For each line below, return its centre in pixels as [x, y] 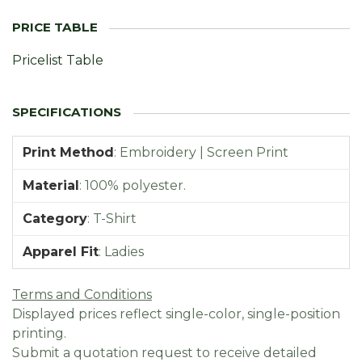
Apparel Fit [61, 251]
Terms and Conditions [82, 294]
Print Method [68, 152]
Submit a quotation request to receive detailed [164, 352]
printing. [39, 333]
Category [55, 218]
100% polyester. [135, 185]
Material [51, 185]
